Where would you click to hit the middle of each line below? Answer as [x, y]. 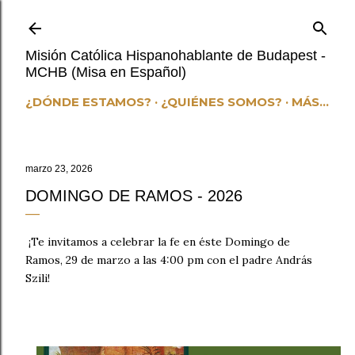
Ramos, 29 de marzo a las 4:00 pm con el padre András [169, 260]
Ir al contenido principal [177, 20]
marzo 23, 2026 [59, 169]
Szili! [38, 278]
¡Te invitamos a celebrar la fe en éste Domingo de [158, 242]
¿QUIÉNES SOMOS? [221, 102]
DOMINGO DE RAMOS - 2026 [134, 196]
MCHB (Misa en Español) [106, 72]
